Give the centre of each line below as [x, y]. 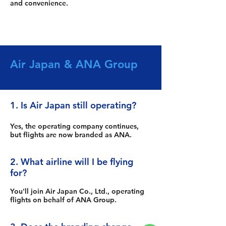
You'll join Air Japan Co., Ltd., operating [77, 191]
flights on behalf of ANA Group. [63, 200]
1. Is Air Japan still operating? [73, 105]
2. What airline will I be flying [72, 162]
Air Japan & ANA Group [74, 64]
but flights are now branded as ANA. [71, 135]
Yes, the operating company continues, [74, 126]
